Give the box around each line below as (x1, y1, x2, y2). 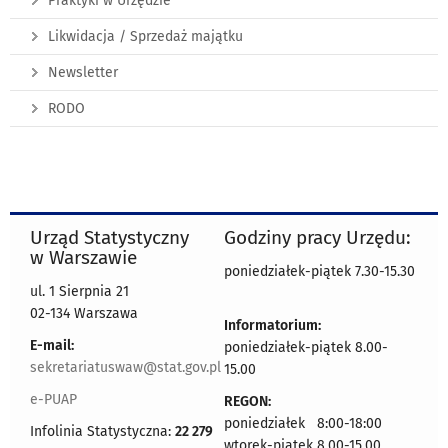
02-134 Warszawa (30, 304, 138, 322)
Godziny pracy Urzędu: (224, 225, 411, 249)
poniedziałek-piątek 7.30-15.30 (224, 262, 415, 280)
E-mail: (30, 336, 74, 354)
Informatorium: (224, 316, 321, 334)
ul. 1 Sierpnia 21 (30, 282, 129, 300)
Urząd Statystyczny (30, 225, 189, 249)
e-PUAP (30, 390, 77, 408)
